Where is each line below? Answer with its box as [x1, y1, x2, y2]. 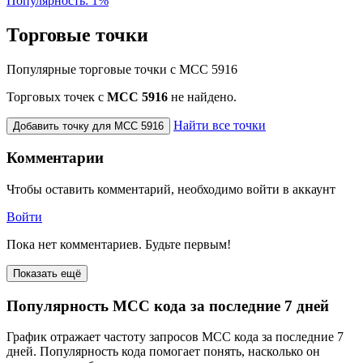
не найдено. [168, 89, 237, 104]
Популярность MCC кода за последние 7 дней [6, 297, 329, 314]
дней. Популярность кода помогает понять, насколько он [6, 344, 320, 359]
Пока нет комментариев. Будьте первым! [6, 237, 231, 251]
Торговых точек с [6, 89, 107, 104]
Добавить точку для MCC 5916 [13, 119, 164, 132]
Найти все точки [173, 117, 266, 132]
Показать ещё [13, 267, 81, 280]
